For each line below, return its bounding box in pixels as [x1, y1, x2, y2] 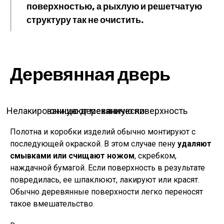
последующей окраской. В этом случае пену [10, 139, 177, 148]
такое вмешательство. [10, 199, 94, 208]
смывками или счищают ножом [10, 151, 134, 160]
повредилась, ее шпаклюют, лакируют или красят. [10, 175, 199, 184]
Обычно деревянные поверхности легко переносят [10, 187, 203, 196]
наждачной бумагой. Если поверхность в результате [10, 163, 205, 172]
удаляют [177, 139, 211, 148]
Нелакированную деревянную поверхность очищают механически [49, 105, 144, 116]
